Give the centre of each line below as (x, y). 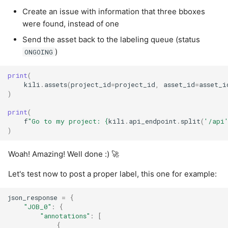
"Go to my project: (66, 121)
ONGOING (38, 52)
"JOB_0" (38, 206)
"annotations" (65, 216)
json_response (33, 197)
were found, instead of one (71, 23)
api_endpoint (153, 121)
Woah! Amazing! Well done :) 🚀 (64, 154)
